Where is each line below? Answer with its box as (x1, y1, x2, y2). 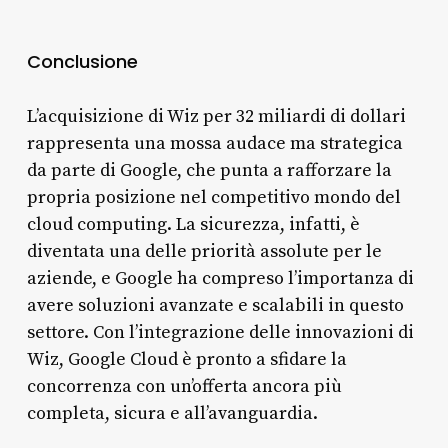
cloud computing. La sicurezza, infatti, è (26, 212, 360, 236)
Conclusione (26, 48, 138, 74)
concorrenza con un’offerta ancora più (26, 374, 342, 398)
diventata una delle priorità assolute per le (26, 239, 382, 263)
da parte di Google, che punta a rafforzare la (26, 158, 392, 182)
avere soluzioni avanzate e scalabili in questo (26, 293, 404, 317)
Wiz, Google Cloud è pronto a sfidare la (26, 347, 347, 371)
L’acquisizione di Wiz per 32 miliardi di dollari (26, 104, 406, 128)
